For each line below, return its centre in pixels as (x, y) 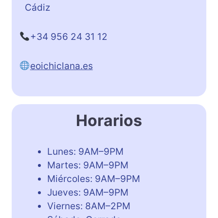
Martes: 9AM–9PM (88, 165)
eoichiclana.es (61, 66)
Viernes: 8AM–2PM (89, 206)
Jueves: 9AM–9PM (88, 193)
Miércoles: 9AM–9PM (94, 179)
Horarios (109, 121)
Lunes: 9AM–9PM (85, 152)
